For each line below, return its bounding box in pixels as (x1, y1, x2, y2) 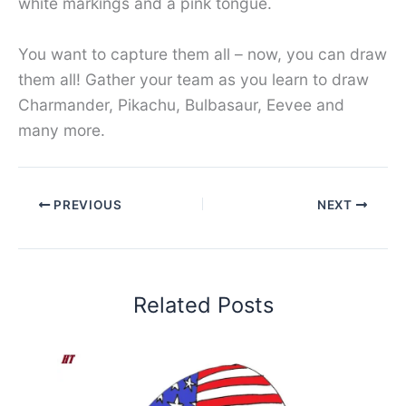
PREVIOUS (50, 198, 122, 213)
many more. (18, 121, 105, 140)
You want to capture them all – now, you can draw (18, 44, 387, 64)
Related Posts (132, 291, 274, 318)
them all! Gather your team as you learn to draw (18, 70, 369, 90)
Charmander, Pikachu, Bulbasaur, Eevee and (18, 95, 344, 115)
